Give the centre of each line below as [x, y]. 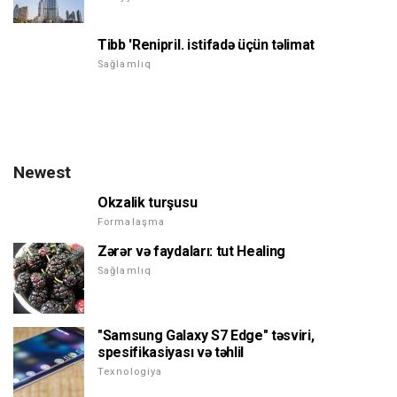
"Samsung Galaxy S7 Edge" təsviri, [206, 335]
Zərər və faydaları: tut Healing [192, 251]
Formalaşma [132, 222]
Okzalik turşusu [148, 202]
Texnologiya [130, 371]
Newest [42, 172]
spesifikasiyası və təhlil [171, 352]
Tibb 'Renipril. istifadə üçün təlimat [206, 44]
